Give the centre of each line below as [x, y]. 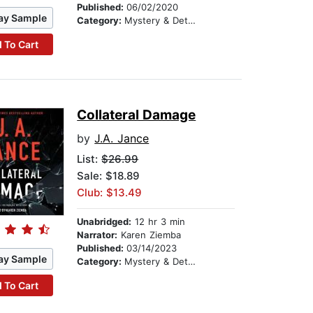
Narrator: [97, 235]
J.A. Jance [122, 139]
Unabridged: [104, 222]
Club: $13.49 [110, 193]
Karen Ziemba [150, 235]
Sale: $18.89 [109, 176]
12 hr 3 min [159, 222]
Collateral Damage [137, 115]
